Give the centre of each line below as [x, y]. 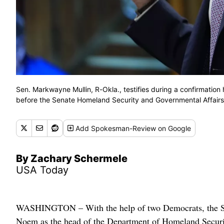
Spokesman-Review [124, 128]
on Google [174, 128]
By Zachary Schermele [72, 158]
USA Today [42, 170]
